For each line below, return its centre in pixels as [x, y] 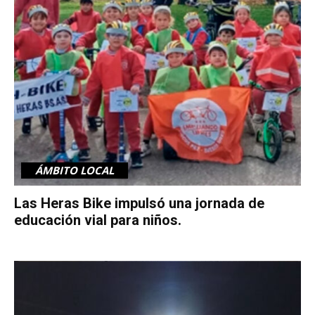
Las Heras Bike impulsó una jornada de [139, 203]
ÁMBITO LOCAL [75, 170]
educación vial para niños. [98, 220]
